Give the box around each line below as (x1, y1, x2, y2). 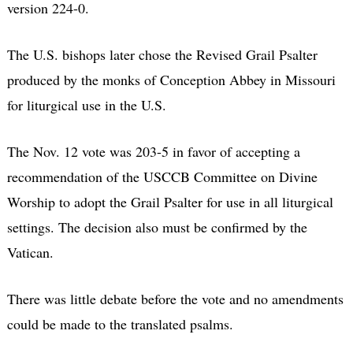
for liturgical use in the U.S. (6, 95, 166, 114)
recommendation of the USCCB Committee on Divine (6, 166, 318, 186)
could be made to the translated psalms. (6, 314, 233, 333)
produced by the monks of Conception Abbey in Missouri (6, 69, 336, 89)
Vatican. (6, 242, 54, 262)
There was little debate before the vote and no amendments (6, 288, 344, 308)
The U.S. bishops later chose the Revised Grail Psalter (6, 44, 318, 64)
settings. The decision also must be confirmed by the (6, 217, 307, 236)
